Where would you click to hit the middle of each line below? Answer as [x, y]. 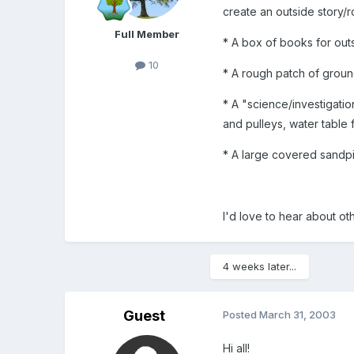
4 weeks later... [260, 266]
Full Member [147, 34]
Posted [241, 314]
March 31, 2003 [298, 314]
